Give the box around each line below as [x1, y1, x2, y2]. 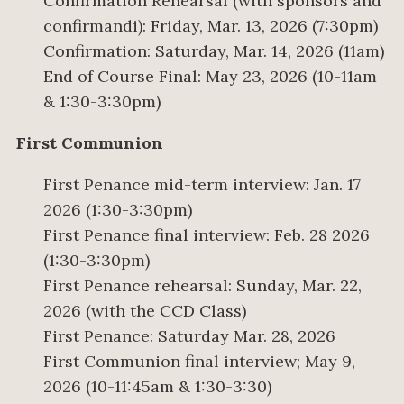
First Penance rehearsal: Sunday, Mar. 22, [43, 275, 362, 297]
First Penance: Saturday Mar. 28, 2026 [43, 326, 335, 347]
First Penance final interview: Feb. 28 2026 [43, 225, 370, 246]
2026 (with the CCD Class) [43, 300, 246, 322]
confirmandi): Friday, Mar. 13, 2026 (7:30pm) [43, 15, 378, 37]
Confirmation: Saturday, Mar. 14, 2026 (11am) [43, 41, 384, 62]
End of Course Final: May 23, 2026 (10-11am [43, 66, 377, 87]
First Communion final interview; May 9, [43, 351, 355, 372]
